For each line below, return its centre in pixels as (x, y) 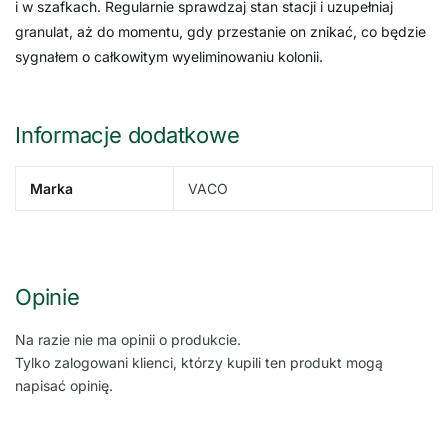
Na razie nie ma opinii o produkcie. (128, 339)
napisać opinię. (64, 385)
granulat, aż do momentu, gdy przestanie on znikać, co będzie (220, 31)
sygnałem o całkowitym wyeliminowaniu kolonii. (169, 56)
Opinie (47, 296)
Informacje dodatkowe (127, 134)
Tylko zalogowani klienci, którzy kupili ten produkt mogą (199, 362)
